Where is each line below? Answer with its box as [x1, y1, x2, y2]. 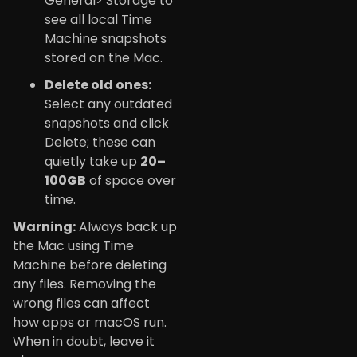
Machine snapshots [45, 29, 167, 48]
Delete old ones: [45, 75, 151, 94]
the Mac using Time [13, 236, 134, 255]
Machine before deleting [13, 255, 167, 274]
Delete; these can [45, 132, 155, 151]
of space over [86, 171, 176, 190]
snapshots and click [45, 113, 169, 132]
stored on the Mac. [45, 48, 163, 67]
